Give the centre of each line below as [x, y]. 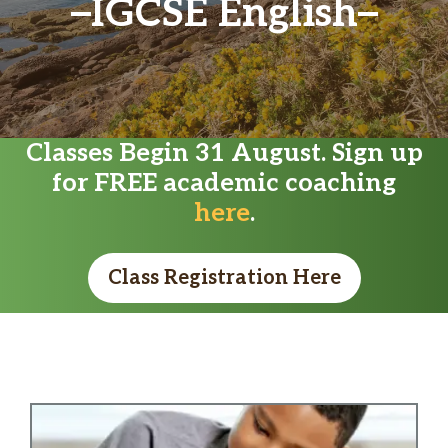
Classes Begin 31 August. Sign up [224, 152]
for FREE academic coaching [224, 182]
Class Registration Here [224, 277]
